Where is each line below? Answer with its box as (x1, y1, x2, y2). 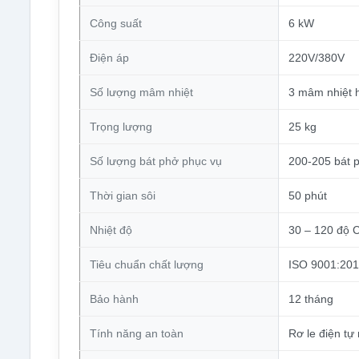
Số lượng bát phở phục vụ (89, 155, 222, 168)
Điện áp (89, 51, 129, 65)
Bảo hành (89, 292, 139, 306)
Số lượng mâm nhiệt (89, 86, 193, 99)
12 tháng (288, 292, 333, 306)
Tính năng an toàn (89, 327, 184, 341)
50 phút (288, 189, 327, 203)
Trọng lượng (89, 120, 152, 134)
